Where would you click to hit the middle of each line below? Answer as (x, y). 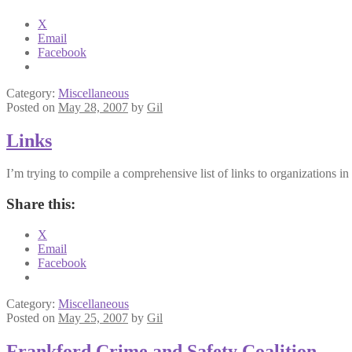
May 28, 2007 (93, 107)
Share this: (41, 204)
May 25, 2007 (93, 317)
